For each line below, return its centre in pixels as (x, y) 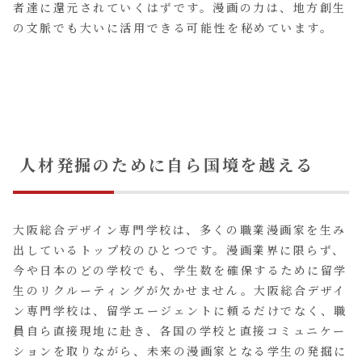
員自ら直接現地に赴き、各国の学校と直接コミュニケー (180, 331)
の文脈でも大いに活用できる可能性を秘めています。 (173, 27)
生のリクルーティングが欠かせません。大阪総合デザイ (180, 290)
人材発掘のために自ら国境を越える (167, 164)
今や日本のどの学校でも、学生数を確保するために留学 (180, 270)
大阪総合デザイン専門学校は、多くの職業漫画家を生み (180, 230)
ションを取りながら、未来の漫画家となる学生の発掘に (180, 351)
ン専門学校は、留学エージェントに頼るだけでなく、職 (180, 311)
